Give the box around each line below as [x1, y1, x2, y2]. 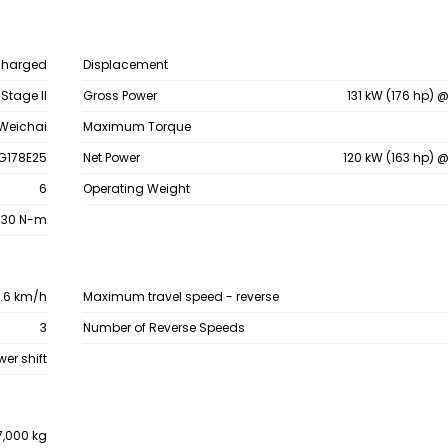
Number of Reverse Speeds [82, 319, 245, 336]
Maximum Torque [82, 118, 191, 135]
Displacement [82, 56, 168, 73]
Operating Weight [82, 180, 190, 197]
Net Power [82, 149, 140, 166]
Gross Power [82, 87, 157, 104]
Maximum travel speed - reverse [82, 288, 279, 305]
